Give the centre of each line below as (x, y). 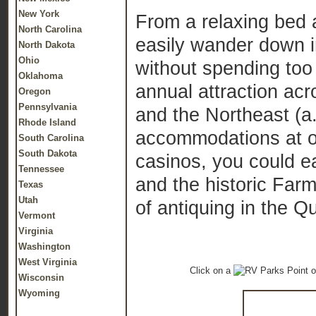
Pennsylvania (48, 107)
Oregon (35, 91)
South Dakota (48, 153)
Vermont (37, 215)
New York (39, 14)
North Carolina (50, 29)
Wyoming (39, 293)
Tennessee (41, 169)
